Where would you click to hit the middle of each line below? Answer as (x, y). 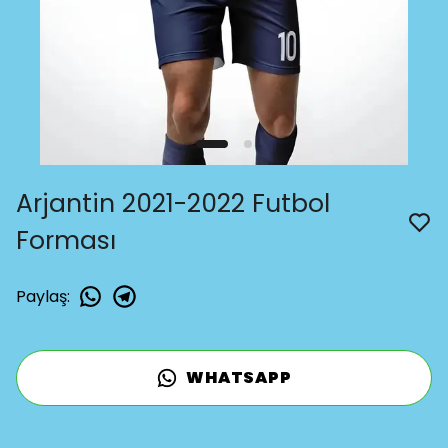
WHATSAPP (239, 377)
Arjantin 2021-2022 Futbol (173, 203)
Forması (66, 240)
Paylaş (41, 296)
